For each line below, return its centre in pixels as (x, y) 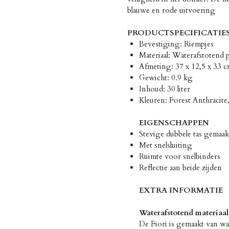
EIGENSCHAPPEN (174, 122)
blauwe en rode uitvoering (171, 10)
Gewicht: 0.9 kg (166, 77)
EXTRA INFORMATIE (181, 190)
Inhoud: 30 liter (164, 89)
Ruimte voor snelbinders (179, 156)
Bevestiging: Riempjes (176, 44)
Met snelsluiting (165, 145)
